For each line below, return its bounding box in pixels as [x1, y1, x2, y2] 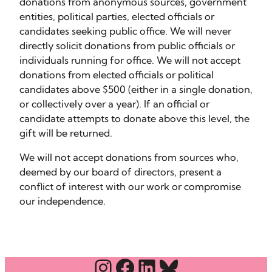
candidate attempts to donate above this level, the [19, 112, 250, 124]
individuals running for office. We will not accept [19, 53, 240, 66]
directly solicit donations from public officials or [19, 39, 235, 52]
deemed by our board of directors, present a [19, 165, 222, 178]
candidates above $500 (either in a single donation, [19, 83, 253, 95]
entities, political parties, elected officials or [19, 10, 214, 22]
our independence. [19, 194, 106, 207]
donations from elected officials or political [19, 68, 214, 81]
